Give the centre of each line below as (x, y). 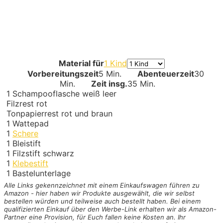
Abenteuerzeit (166, 73)
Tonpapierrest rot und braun (59, 113)
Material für (81, 63)
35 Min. (141, 83)
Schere (25, 133)
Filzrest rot (27, 103)
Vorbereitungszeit (63, 73)
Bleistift (27, 143)
